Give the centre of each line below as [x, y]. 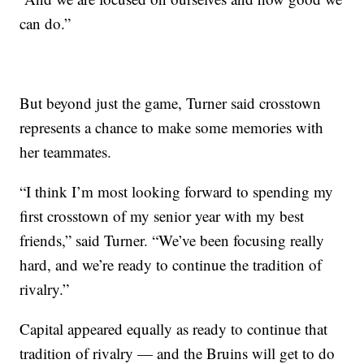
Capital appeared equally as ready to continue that [174, 329]
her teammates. [66, 152]
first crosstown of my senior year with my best [162, 216]
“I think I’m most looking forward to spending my [177, 192]
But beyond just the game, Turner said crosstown [171, 103]
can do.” [45, 24]
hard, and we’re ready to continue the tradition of [171, 265]
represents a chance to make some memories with [172, 128]
